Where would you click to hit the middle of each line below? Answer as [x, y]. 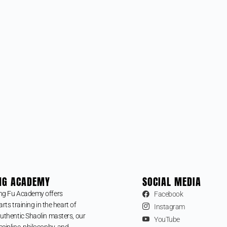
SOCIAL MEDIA [172, 181]
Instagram [169, 206]
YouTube [167, 219]
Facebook [168, 194]
